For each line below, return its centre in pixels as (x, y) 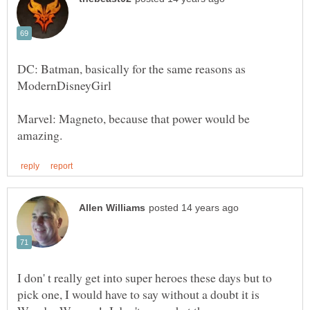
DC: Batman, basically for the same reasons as (131, 68)
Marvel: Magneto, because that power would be (134, 118)
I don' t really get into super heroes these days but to (145, 278)
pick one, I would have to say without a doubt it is (138, 294)
